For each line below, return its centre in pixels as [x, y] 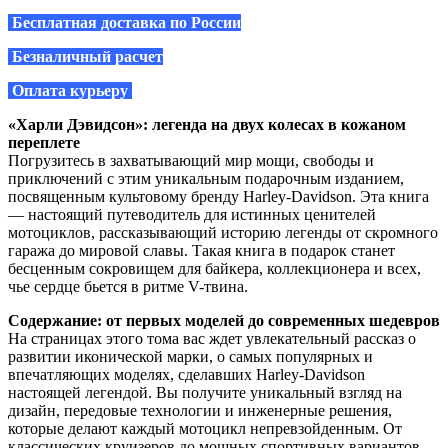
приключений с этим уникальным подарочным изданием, [206, 178]
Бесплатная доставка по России [124, 22]
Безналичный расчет [85, 56]
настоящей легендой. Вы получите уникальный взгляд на [205, 392]
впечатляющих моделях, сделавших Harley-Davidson [186, 374]
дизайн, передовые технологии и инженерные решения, [200, 410]
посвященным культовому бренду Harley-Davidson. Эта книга [218, 196]
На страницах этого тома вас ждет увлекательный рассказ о [212, 338]
